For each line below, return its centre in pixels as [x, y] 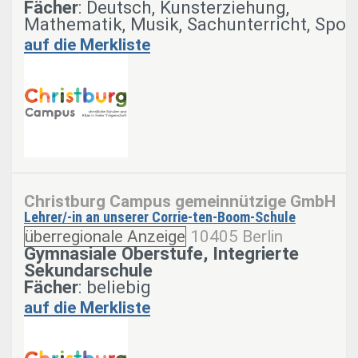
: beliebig [115, 286]
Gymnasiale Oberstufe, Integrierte [161, 253]
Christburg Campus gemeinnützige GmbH [180, 201]
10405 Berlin [237, 236]
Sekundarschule [88, 270]
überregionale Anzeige [105, 236]
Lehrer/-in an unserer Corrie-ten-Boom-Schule [160, 217]
